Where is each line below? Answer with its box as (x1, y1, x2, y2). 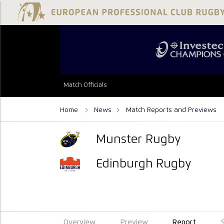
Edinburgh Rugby (96, 157, 192, 170)
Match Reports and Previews (126, 106, 216, 113)
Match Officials (63, 82, 107, 89)
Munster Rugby (96, 133, 181, 145)
